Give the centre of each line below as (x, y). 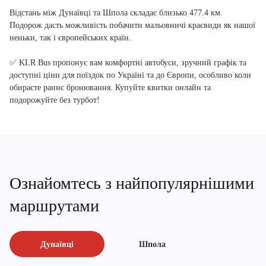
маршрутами (54, 206)
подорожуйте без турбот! (55, 100)
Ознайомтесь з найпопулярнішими (132, 183)
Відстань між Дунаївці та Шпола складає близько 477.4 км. (116, 13)
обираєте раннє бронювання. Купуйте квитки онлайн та (110, 88)
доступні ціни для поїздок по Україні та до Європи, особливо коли (130, 75)
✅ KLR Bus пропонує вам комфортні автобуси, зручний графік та (128, 63)
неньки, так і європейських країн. (70, 38)
